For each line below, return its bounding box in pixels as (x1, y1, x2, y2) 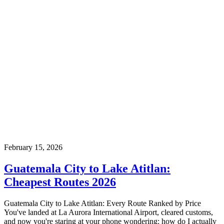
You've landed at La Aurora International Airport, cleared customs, (4, 207, 213, 216)
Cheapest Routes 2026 (4, 175, 116, 188)
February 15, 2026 (4, 142, 62, 151)
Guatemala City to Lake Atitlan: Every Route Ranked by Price (4, 198, 201, 207)
